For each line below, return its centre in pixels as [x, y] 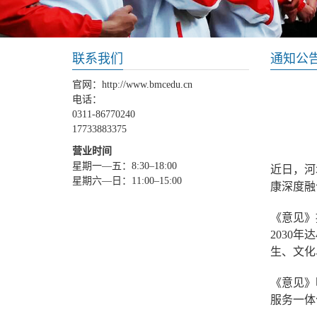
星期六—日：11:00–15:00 [127, 180]
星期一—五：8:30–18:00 [125, 166]
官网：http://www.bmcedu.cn [132, 84]
